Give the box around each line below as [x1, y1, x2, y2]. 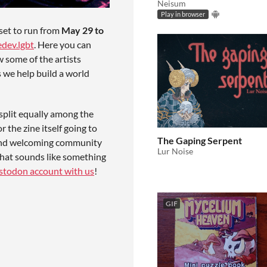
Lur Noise [157, 145, 193, 156]
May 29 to [61, 24, 104, 36]
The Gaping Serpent [157, 134, 242, 146]
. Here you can [34, 38, 91, 50]
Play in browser [161, 11, 205, 18]
